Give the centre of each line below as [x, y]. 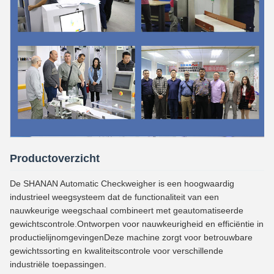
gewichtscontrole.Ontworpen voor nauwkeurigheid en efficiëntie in [137, 224]
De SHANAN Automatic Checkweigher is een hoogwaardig [122, 183]
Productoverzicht [55, 158]
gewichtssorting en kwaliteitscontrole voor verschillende [117, 250]
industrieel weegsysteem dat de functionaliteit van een [114, 197]
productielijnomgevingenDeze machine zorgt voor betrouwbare [131, 237]
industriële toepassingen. [58, 264]
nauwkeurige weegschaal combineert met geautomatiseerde [127, 210]
